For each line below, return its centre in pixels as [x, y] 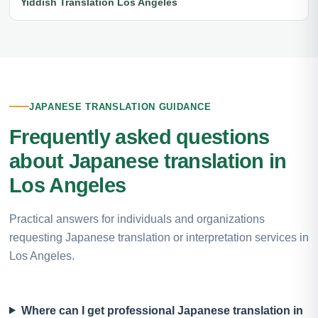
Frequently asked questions [139, 137]
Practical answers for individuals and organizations [137, 219]
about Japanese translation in [148, 161]
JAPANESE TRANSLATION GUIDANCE [120, 106]
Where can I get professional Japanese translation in [162, 310]
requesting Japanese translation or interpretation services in [159, 237]
